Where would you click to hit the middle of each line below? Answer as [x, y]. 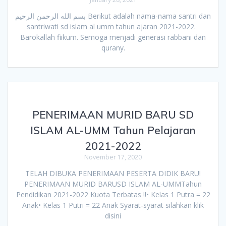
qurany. [113, 47]
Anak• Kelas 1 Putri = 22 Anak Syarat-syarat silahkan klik [113, 205]
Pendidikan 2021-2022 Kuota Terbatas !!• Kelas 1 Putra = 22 [113, 194]
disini [113, 215]
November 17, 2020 [113, 157]
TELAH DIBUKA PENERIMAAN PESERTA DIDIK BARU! [113, 173]
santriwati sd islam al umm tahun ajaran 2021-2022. [113, 26]
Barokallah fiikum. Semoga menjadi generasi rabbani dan [113, 37]
